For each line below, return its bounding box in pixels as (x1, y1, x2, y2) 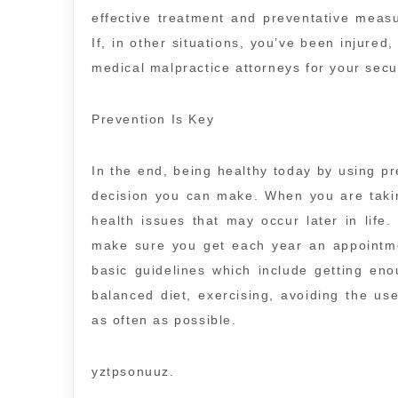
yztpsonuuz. (92, 364, 175, 379)
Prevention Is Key (92, 112, 215, 127)
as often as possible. (92, 313, 237, 328)
